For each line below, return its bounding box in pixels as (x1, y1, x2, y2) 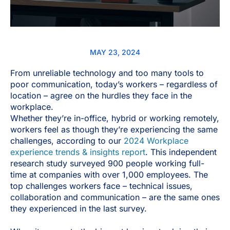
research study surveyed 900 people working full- (10, 158, 204, 169)
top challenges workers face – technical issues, (10, 181, 193, 191)
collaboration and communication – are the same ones (10, 192, 220, 203)
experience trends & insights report (10, 147, 145, 158)
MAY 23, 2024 (90, 48, 140, 57)
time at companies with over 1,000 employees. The (10, 169, 208, 180)
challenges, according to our (10, 136, 124, 146)
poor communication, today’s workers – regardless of (10, 79, 218, 90)
